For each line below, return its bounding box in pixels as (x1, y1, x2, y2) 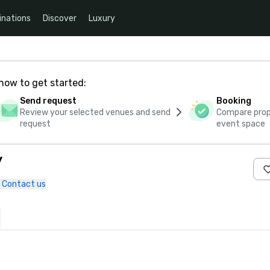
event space (216, 119, 266, 129)
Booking (216, 96, 252, 106)
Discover (43, 13, 77, 24)
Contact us (2, 179, 46, 189)
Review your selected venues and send (19, 107, 171, 118)
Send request (19, 96, 77, 106)
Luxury (89, 13, 115, 24)
